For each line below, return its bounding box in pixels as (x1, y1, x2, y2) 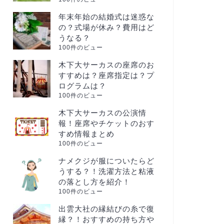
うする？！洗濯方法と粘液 (58, 167, 154, 175)
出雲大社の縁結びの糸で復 (58, 204, 154, 213)
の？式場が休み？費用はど (58, 23, 154, 31)
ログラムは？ (58, 81, 106, 90)
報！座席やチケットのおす (58, 119, 154, 127)
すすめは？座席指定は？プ (58, 71, 154, 79)
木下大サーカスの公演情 (58, 108, 146, 117)
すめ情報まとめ (58, 129, 114, 138)
